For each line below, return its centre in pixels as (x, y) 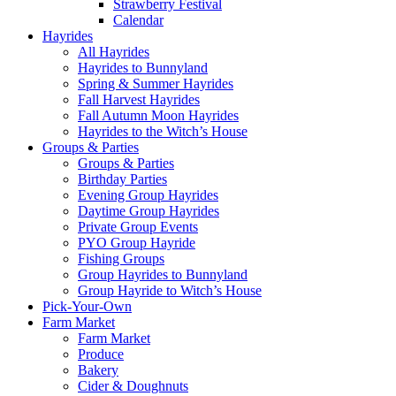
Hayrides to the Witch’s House (163, 132)
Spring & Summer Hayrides (156, 84)
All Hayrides (114, 52)
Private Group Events (138, 227)
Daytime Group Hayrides (148, 211)
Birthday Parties (122, 179)
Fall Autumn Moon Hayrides (158, 116)
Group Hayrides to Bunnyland (163, 275)
